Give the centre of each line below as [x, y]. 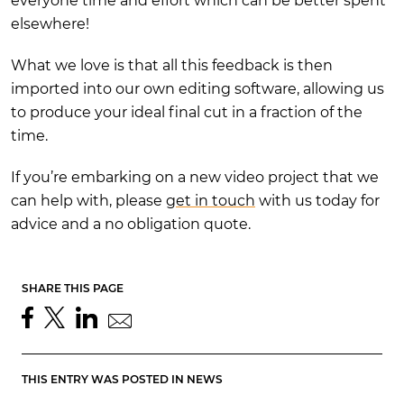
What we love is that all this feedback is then [172, 65]
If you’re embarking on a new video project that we [195, 177]
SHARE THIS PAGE [73, 288]
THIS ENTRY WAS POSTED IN [104, 379]
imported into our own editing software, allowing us [197, 89]
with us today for [317, 201]
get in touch [211, 201]
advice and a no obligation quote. [131, 224]
